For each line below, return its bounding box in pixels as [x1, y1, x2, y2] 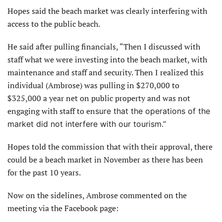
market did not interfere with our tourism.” [7, 118, 166, 129]
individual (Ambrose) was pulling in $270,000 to [7, 79, 179, 91]
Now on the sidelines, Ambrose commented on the [7, 189, 187, 201]
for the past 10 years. [7, 166, 81, 178]
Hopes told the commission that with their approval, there [7, 141, 213, 152]
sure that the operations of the [95, 106, 210, 116]
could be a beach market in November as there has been [7, 154, 203, 165]
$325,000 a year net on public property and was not [7, 92, 190, 104]
